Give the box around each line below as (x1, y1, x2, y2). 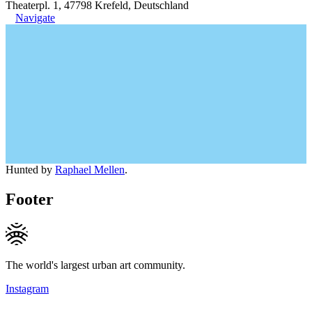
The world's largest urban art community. (6, 258, 185, 271)
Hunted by (6, 163, 55, 175)
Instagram (6, 282, 49, 295)
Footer (6, 189, 54, 208)
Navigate (15, 11, 55, 24)
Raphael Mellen (55, 163, 125, 175)
